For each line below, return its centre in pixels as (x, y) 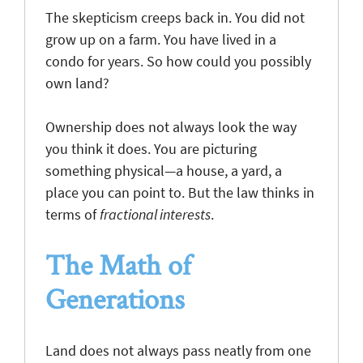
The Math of (118, 264)
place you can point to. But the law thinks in (180, 192)
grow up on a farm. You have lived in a (161, 39)
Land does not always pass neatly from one (178, 350)
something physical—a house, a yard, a (164, 170)
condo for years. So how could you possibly (178, 61)
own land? (77, 83)
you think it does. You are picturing (151, 148)
